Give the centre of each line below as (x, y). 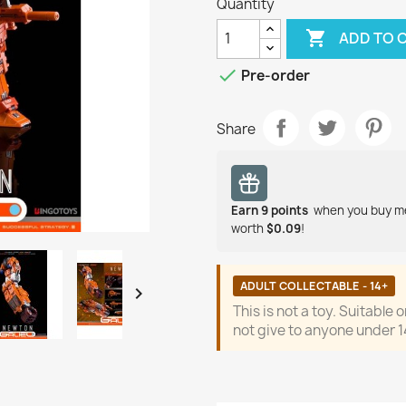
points (290, 210)
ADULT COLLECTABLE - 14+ (314, 285)
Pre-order (274, 75)
